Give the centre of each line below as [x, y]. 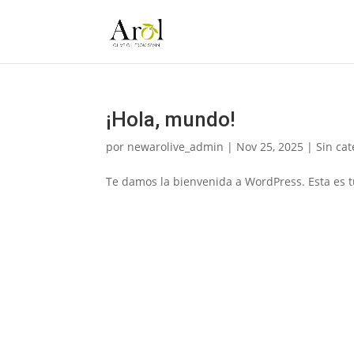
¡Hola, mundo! [171, 119]
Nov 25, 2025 [270, 147]
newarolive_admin [176, 147]
